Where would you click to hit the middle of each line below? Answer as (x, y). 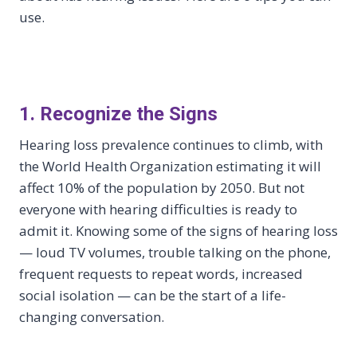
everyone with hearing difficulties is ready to (158, 209)
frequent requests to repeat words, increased (161, 273)
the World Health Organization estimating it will (170, 166)
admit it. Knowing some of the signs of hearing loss (178, 230)
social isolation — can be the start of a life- (153, 295)
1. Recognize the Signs (118, 114)
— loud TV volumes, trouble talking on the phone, (175, 252)
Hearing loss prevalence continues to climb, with (171, 144)
